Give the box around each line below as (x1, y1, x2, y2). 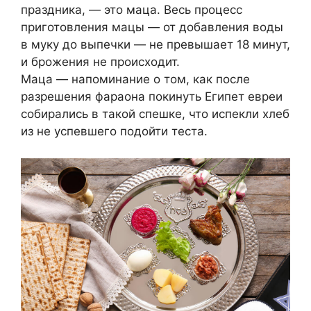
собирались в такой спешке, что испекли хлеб (21, 107, 289, 121)
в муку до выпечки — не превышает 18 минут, (21, 37, 290, 52)
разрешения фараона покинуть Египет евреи (21, 90, 283, 104)
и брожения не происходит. (21, 55, 180, 69)
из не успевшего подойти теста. (21, 124, 208, 139)
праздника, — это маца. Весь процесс (21, 3, 242, 17)
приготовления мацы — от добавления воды (21, 20, 283, 35)
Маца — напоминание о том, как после (21, 72, 250, 87)
